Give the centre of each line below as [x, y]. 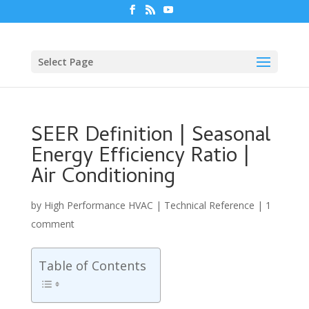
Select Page [65, 61]
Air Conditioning [103, 178]
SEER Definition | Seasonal [150, 137]
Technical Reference [209, 205]
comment [52, 223]
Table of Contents [92, 265]
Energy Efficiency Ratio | [140, 157]
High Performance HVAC [98, 205]
